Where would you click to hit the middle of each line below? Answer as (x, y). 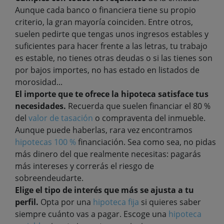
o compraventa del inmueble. (149, 118)
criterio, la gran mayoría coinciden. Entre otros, (104, 22)
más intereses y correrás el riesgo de (84, 166)
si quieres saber (170, 202)
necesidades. (40, 106)
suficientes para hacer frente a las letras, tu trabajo (111, 46)
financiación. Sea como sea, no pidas (146, 142)
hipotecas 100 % (45, 142)
